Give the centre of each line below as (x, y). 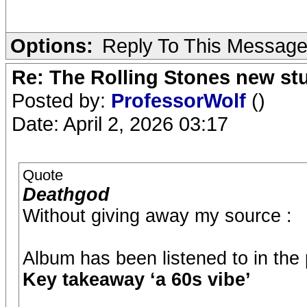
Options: (52, 46)
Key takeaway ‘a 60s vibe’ (137, 280)
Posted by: (61, 100)
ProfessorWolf (181, 100)
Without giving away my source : (157, 216)
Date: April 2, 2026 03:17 (120, 124)
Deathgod (66, 195)
